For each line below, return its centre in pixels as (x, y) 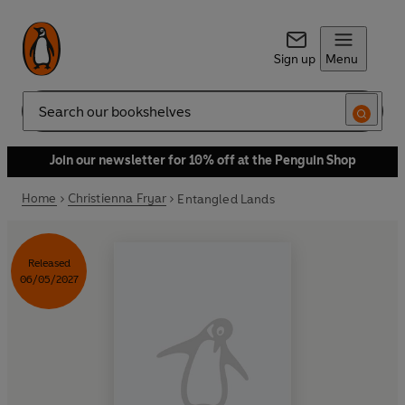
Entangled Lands (226, 199)
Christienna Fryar (117, 198)
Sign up (294, 59)
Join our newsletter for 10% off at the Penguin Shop (202, 160)
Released (49, 263)
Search (42, 118)
